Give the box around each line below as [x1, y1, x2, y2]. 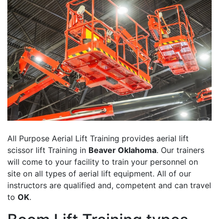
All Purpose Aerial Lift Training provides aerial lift [7, 133, 189, 144]
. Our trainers [156, 145, 204, 155]
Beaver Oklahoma [88, 145, 156, 155]
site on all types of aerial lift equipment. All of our [7, 169, 191, 179]
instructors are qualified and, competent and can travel [7, 180, 211, 191]
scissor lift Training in [7, 145, 88, 155]
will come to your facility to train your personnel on [7, 157, 198, 167]
